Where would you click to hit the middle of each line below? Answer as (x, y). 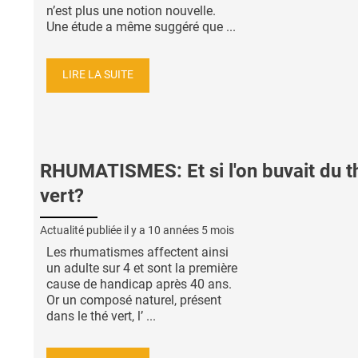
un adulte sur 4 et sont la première (142, 268)
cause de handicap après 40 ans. (139, 284)
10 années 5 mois (191, 230)
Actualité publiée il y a (94, 230)
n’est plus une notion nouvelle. (131, 10)
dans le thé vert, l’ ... (101, 316)
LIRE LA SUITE (98, 75)
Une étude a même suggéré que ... (141, 26)
